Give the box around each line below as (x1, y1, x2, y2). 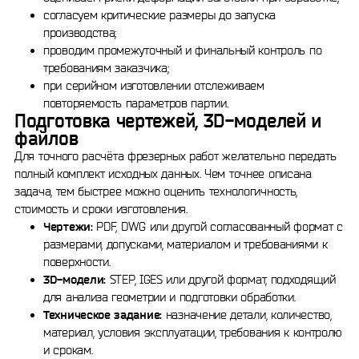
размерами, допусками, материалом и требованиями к (43, 237, 328, 251)
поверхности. (43, 255, 111, 268)
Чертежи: (43, 220, 93, 233)
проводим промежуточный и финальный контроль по (43, 43, 322, 57)
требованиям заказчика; (43, 61, 169, 75)
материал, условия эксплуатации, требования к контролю (43, 325, 343, 339)
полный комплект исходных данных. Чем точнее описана (14, 167, 312, 180)
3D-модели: (43, 272, 106, 286)
